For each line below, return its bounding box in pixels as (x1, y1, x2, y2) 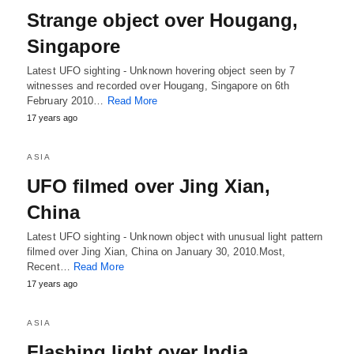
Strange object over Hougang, (27, 9, 298, 31)
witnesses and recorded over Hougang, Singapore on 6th (27, 80, 290, 92)
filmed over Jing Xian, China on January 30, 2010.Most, (27, 246, 286, 258)
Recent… (27, 261, 73, 273)
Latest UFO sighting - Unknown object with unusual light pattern (27, 231, 323, 243)
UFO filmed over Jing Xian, (27, 175, 270, 197)
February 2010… (27, 95, 107, 107)
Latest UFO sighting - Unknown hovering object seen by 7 (27, 65, 296, 77)
